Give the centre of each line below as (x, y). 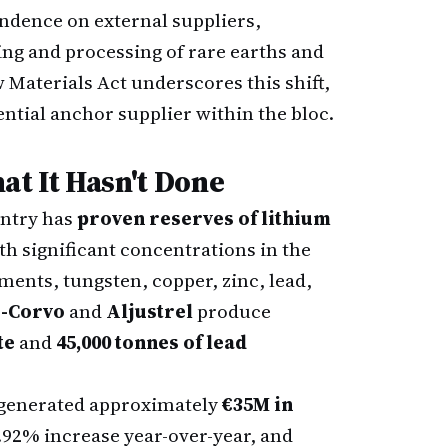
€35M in (257, 404)
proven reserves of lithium (204, 218)
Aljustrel (149, 311)
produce (232, 311)
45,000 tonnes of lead (151, 342)
